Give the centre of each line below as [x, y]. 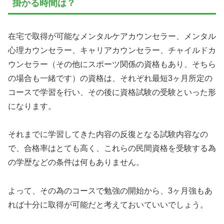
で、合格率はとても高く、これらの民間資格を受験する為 [112, 148]
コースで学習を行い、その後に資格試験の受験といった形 [112, 92]
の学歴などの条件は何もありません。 [76, 162]
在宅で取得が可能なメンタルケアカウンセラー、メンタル [112, 36]
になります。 [32, 106]
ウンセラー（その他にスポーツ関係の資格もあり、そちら [112, 64]
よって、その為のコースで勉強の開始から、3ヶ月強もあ [110, 191]
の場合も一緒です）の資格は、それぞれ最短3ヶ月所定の [110, 78]
